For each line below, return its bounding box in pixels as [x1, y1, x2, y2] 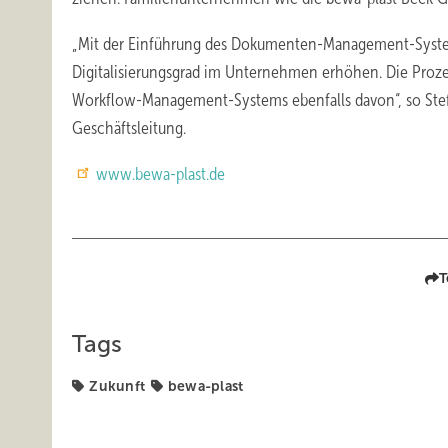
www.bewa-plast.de [96, 164, 229, 184]
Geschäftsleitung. [72, 118, 186, 138]
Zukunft [89, 378, 145, 394]
